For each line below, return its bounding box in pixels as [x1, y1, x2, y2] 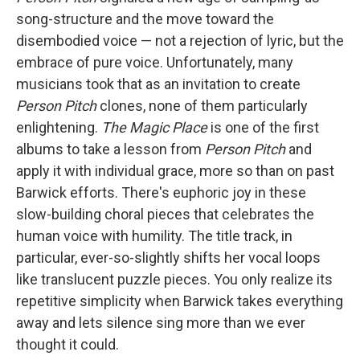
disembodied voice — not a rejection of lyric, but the [16, 32, 344, 49]
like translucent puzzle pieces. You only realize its [16, 271, 333, 288]
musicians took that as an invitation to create [16, 76, 301, 92]
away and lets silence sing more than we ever [16, 314, 305, 331]
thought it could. [16, 336, 119, 353]
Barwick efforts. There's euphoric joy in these [16, 184, 306, 201]
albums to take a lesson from [16, 141, 205, 157]
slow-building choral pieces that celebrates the [16, 206, 314, 223]
